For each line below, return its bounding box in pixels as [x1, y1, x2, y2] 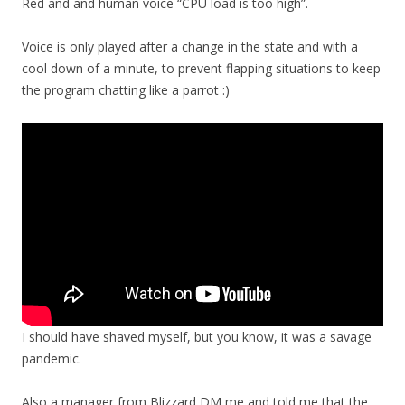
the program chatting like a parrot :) [22, 81, 230, 99]
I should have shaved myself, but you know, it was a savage [22, 328, 372, 345]
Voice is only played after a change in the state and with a [22, 38, 358, 55]
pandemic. [22, 350, 81, 367]
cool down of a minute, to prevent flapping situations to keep [22, 60, 381, 77]
